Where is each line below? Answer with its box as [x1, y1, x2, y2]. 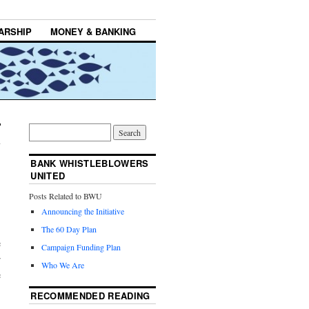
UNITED [30, 169, 66, 183]
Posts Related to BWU [29, 190, 103, 202]
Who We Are [41, 259, 85, 271]
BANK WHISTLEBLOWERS [30, 157, 149, 170]
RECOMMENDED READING [30, 289, 150, 303]
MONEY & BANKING [50, 25, 136, 39]
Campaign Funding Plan [41, 241, 121, 253]
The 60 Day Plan [41, 223, 97, 235]
